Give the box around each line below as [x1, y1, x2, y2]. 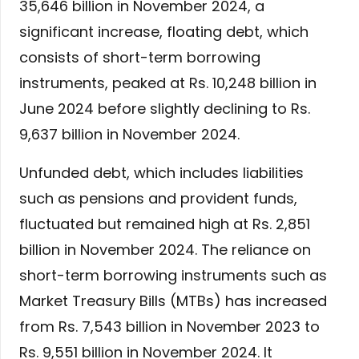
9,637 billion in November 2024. [19, 124, 240, 145]
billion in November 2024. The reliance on [19, 240, 311, 260]
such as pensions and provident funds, [19, 188, 297, 209]
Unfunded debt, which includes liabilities [19, 163, 304, 184]
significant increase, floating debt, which [19, 22, 309, 42]
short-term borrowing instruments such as [19, 265, 327, 286]
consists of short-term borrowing [19, 47, 260, 68]
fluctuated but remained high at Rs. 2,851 [19, 214, 310, 235]
